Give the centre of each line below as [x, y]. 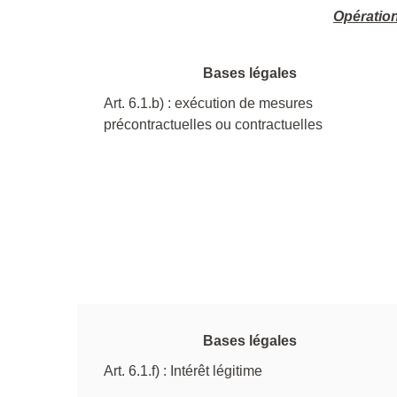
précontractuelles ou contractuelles [213, 124]
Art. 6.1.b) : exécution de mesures [208, 103]
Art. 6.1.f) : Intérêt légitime [183, 370]
